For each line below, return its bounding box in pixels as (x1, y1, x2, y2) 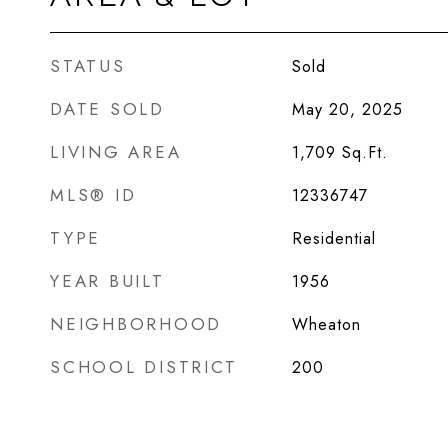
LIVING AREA (50, 140, 182, 164)
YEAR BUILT (50, 269, 165, 293)
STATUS (50, 54, 126, 78)
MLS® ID (50, 183, 137, 207)
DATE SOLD (50, 97, 165, 121)
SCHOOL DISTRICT (50, 355, 238, 379)
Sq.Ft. (341, 141, 388, 164)
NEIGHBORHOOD (50, 312, 222, 336)
